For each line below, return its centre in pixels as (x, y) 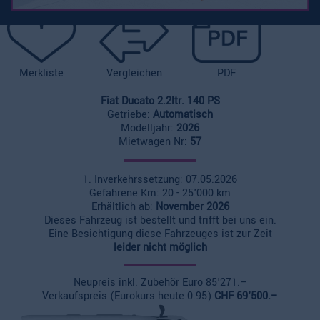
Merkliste (42, 73)
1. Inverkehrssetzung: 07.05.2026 (160, 179)
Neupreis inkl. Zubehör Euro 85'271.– (160, 282)
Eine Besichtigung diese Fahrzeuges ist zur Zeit (160, 234)
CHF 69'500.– (246, 296)
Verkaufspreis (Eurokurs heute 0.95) (128, 296)
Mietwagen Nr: (154, 141)
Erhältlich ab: (123, 206)
